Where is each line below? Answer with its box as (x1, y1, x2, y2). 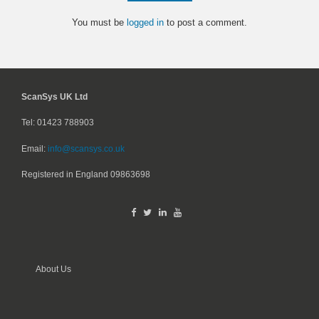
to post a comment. (164, 17, 247, 28)
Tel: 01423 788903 (21, 117, 94, 127)
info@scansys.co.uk (48, 143, 125, 153)
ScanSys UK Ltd (21, 91, 88, 101)
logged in (127, 17, 164, 28)
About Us (36, 264, 71, 274)
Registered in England (21, 169, 110, 179)
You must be (72, 17, 127, 28)
